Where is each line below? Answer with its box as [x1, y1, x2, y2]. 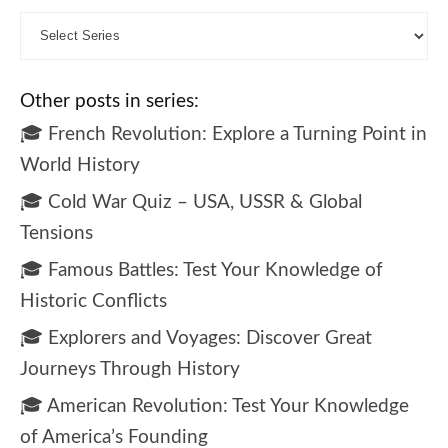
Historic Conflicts [20, 291, 167, 311]
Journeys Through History [20, 359, 240, 379]
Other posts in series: [20, 91, 199, 111]
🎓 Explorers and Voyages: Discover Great [20, 328, 372, 348]
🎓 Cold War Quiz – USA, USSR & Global [20, 192, 362, 212]
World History [20, 155, 140, 175]
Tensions [20, 223, 93, 243]
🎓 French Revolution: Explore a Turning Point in [20, 124, 427, 144]
